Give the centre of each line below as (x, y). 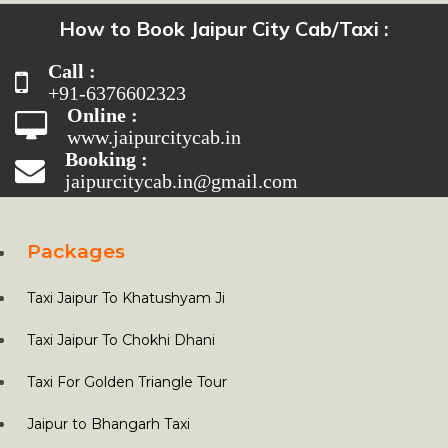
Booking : (106, 158)
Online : (102, 114)
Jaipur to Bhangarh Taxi (108, 423)
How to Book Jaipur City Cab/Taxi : (224, 28)
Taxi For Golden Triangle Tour (127, 381)
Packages (76, 251)
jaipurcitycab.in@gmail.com (181, 180)
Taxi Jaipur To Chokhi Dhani (121, 339)
